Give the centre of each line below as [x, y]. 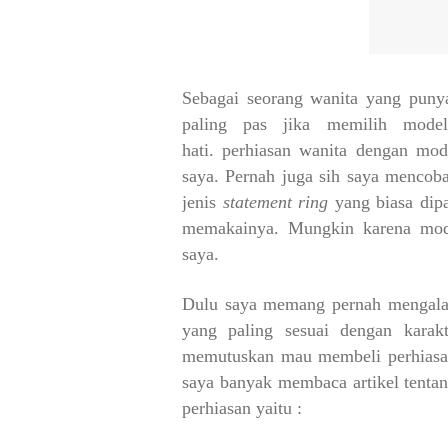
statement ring [275, 202]
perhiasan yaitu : [242, 408]
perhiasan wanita [285, 150]
